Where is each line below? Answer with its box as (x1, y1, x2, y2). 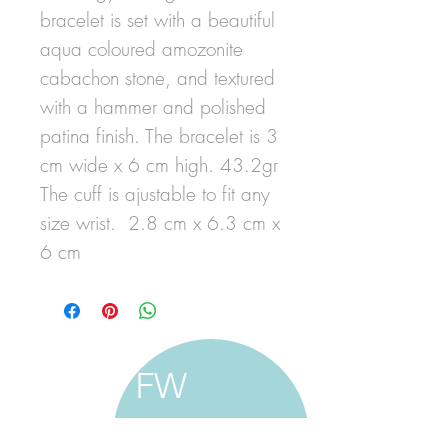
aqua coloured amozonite (40, 35, 243, 62)
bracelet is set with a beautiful (40, 6, 275, 33)
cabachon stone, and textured (40, 64, 275, 91)
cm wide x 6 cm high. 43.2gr (40, 151, 278, 178)
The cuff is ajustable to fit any (40, 180, 270, 207)
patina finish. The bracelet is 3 (40, 122, 278, 149)
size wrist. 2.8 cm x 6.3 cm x (40, 209, 280, 236)
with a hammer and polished (40, 93, 266, 120)
